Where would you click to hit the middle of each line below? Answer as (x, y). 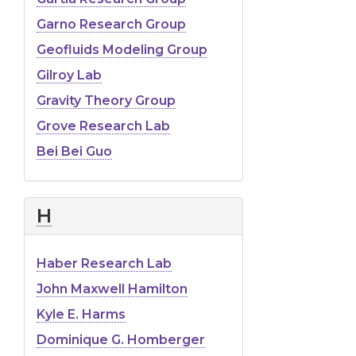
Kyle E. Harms (81, 314)
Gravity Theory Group (106, 100)
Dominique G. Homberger (121, 339)
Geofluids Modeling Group (122, 49)
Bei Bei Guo (74, 151)
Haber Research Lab (104, 263)
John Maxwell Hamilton (112, 288)
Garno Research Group (111, 24)
